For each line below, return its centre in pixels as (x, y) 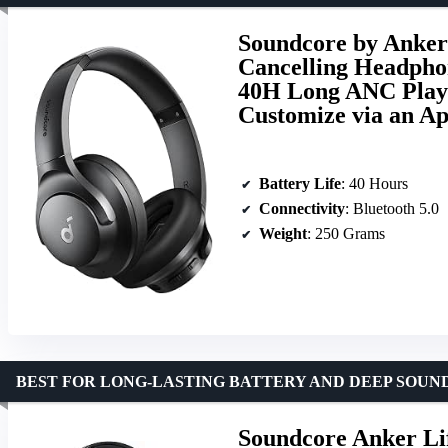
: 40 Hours (374, 183)
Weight (283, 233)
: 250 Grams (346, 233)
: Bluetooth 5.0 (392, 208)
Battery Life (300, 183)
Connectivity (302, 208)
